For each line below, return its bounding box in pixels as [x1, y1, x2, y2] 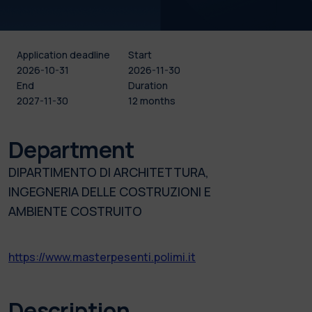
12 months [127, 93, 175, 107]
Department [8, 134, 134, 165]
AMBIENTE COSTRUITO [8, 202, 142, 219]
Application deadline [17, 47, 110, 61]
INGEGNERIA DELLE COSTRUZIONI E [8, 182, 211, 200]
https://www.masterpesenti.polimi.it [8, 249, 196, 265]
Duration [127, 78, 168, 92]
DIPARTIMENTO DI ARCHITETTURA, [8, 163, 209, 180]
